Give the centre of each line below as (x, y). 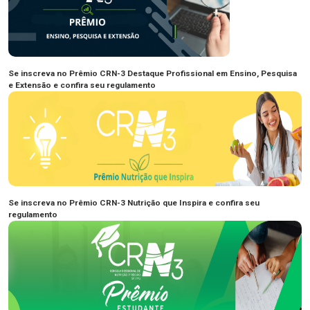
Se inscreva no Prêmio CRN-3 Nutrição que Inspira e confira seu (134, 203)
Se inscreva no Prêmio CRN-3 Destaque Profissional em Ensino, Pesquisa (153, 74)
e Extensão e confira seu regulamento (82, 85)
